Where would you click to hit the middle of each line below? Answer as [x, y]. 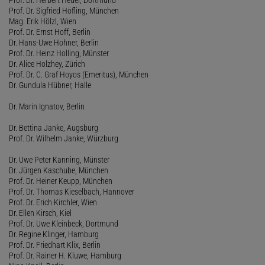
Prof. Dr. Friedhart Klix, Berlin [55, 245]
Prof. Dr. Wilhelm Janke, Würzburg [64, 138]
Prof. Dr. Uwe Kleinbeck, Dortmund [64, 223]
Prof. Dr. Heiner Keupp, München [61, 181]
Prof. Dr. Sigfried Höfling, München [64, 10]
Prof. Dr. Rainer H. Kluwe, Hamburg [65, 255]
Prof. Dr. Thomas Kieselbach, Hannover [72, 191]
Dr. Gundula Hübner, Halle [50, 85]
